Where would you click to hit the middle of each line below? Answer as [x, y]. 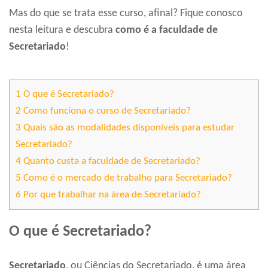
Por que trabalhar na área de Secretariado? [111, 195]
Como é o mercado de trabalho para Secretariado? [127, 178]
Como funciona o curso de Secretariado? [106, 111]
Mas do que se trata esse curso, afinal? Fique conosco [126, 14]
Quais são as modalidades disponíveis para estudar [128, 128]
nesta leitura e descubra [62, 31]
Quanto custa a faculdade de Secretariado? [111, 162]
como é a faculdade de [167, 31]
